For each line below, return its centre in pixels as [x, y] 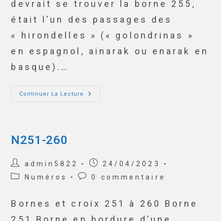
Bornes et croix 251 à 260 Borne [105, 203]
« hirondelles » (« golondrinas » [102, 35]
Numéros [46, 177]
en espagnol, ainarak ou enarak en [110, 51]
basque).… [40, 67]
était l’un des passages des [92, 19]
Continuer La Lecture [52, 94]
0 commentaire [129, 177]
